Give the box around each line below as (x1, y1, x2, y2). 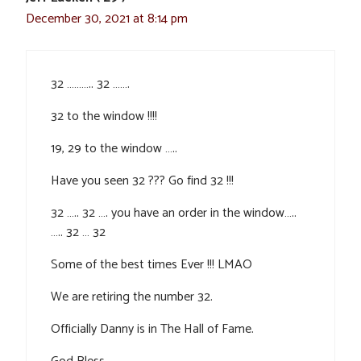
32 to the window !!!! (51, 105, 157, 127)
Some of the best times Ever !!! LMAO (51, 253, 252, 276)
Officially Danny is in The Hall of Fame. (51, 317, 254, 340)
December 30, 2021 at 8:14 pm (26, 7, 188, 30)
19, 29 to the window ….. (51, 137, 177, 160)
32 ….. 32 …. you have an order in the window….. (51, 201, 297, 224)
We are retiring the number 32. (51, 285, 213, 308)
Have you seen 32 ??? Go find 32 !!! (51, 169, 234, 192)
